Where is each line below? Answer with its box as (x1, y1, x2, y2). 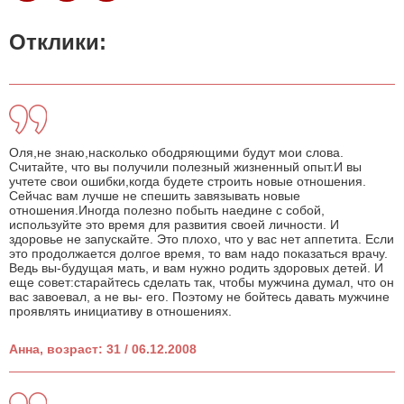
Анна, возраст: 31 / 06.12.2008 (9, 342, 197, 357)
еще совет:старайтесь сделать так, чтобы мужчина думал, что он (9, 275, 394, 290)
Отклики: (9, 30, 106, 55)
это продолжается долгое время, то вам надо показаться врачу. (9, 246, 388, 262)
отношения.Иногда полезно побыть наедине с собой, (9, 203, 325, 218)
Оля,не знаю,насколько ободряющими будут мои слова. (9, 145, 344, 161)
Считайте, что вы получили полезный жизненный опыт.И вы (9, 160, 362, 175)
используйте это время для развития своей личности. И (9, 217, 339, 233)
